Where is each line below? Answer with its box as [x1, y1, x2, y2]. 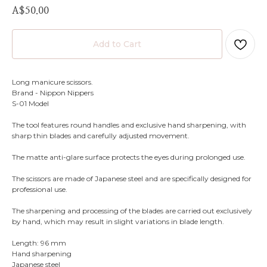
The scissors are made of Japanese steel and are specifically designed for [12, 173, 252, 183]
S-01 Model [12, 98, 49, 108]
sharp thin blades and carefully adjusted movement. [12, 131, 190, 140]
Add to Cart [93, 38, 141, 49]
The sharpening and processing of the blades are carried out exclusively [12, 206, 252, 215]
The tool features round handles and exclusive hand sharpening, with [12, 120, 246, 129]
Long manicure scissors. [12, 77, 93, 86]
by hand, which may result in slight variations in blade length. [12, 216, 224, 226]
